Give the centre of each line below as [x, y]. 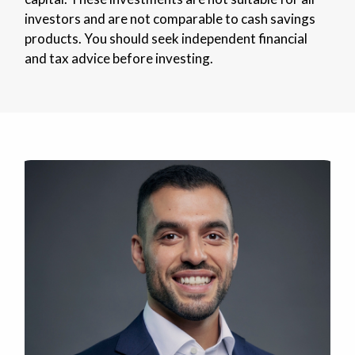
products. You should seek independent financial [166, 38]
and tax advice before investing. [118, 58]
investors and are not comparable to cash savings [170, 18]
